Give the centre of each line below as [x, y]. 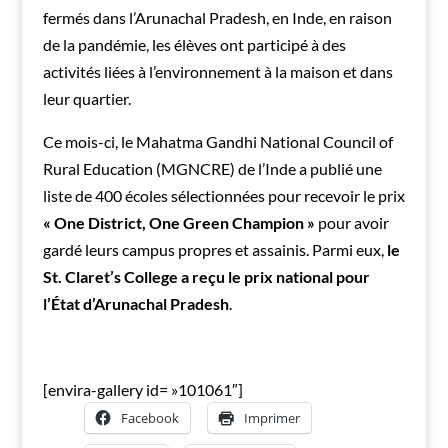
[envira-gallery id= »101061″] [142, 390]
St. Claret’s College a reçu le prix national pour [206, 277]
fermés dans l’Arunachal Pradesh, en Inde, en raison [217, 18]
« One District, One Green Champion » [178, 223]
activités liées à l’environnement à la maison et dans [217, 72]
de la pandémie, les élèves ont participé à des [194, 45]
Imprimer [271, 418]
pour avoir [351, 223]
